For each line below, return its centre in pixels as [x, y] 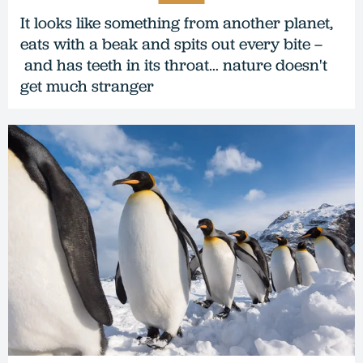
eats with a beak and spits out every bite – [171, 43]
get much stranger [87, 85]
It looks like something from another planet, [177, 22]
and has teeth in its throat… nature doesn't [174, 64]
